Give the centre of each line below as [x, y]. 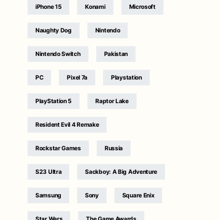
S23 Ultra [49, 171]
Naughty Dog [54, 30]
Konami [95, 6]
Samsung [48, 195]
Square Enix [138, 195]
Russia [114, 148]
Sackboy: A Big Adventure [121, 171]
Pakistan [116, 54]
